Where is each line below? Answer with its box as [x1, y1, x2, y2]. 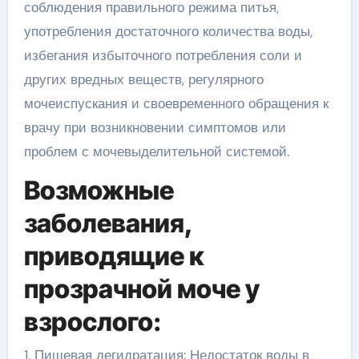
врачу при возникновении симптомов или [23, 118, 286, 136]
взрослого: [23, 305, 161, 337]
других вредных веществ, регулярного [23, 70, 264, 88]
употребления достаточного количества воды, [23, 22, 313, 40]
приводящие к [23, 240, 204, 272]
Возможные [23, 174, 174, 206]
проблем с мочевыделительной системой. [23, 142, 289, 160]
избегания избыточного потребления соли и [23, 46, 302, 64]
